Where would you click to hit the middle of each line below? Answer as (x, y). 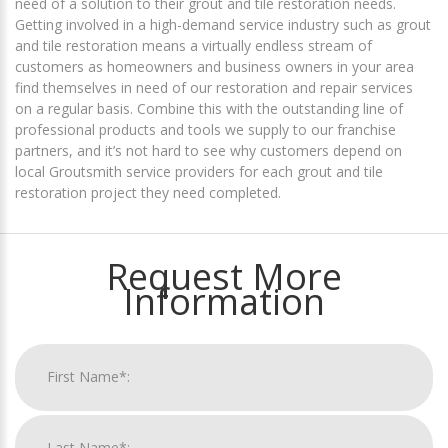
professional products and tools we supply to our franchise (205, 129)
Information (224, 301)
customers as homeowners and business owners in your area (214, 66)
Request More (224, 276)
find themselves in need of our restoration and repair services (214, 87)
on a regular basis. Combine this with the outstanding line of (209, 108)
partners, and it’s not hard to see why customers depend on (208, 150)
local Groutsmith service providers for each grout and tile (199, 171)
